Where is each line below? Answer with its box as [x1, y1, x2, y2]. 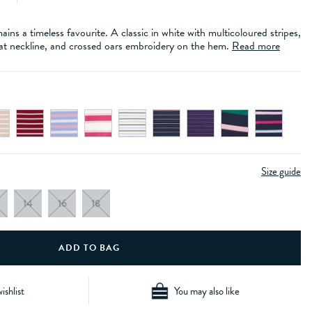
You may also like [173, 283, 240, 299]
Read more [232, 38, 280, 55]
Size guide [261, 164, 301, 180]
